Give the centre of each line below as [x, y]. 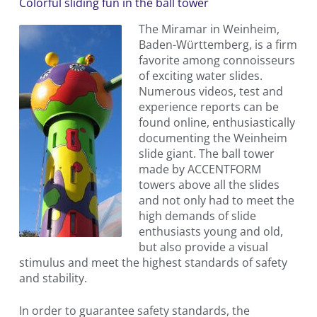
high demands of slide [197, 216]
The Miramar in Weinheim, [209, 29]
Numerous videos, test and [211, 92]
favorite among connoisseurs [217, 60]
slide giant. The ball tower [206, 154]
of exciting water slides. [200, 76]
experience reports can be [208, 107]
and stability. [53, 278]
